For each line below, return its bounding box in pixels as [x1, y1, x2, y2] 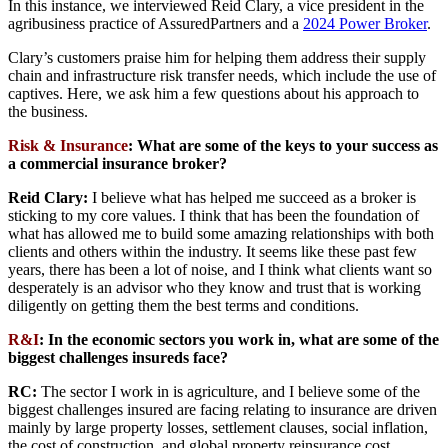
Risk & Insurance [8, 137, 128, 155]
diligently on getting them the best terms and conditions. [8, 297, 359, 315]
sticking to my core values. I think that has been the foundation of [8, 207, 419, 225]
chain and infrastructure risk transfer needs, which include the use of [8, 67, 436, 85]
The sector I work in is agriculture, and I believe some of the [37, 383, 420, 401]
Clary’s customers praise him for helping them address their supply [8, 49, 426, 67]
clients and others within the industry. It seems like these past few [8, 243, 417, 261]
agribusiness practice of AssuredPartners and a [8, 15, 303, 33]
